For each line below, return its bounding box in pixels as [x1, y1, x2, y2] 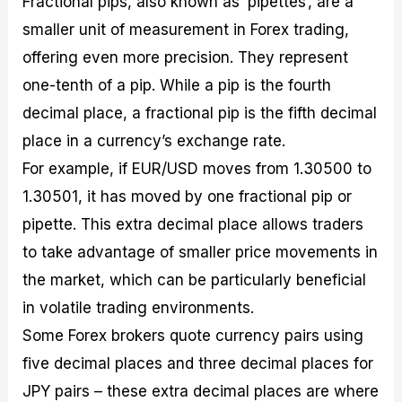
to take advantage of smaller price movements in [22, 243, 379, 262]
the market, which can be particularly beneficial [22, 271, 367, 290]
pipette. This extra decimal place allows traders [22, 215, 364, 234]
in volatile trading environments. [22, 299, 255, 318]
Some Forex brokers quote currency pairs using [22, 327, 364, 345]
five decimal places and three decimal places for [22, 354, 374, 373]
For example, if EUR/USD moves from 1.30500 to [22, 160, 372, 179]
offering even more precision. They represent [22, 48, 349, 67]
